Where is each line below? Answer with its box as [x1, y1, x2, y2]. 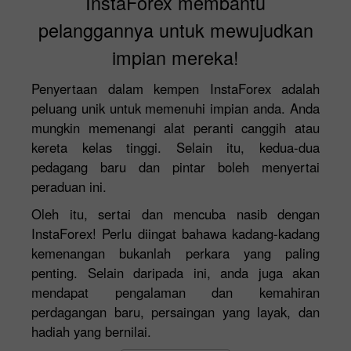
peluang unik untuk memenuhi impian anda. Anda [31, 98, 320, 118]
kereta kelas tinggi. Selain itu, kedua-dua [31, 137, 320, 157]
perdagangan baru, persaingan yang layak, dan [31, 302, 320, 321]
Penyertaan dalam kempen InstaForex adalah [31, 78, 320, 98]
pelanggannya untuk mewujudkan [38, 16, 313, 43]
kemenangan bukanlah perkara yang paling [31, 243, 320, 262]
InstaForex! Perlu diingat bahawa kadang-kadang [31, 223, 320, 243]
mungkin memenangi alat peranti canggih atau [31, 118, 320, 137]
